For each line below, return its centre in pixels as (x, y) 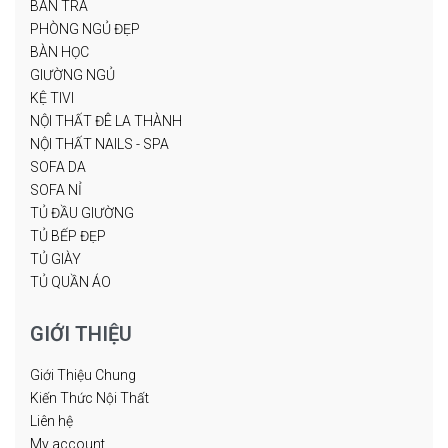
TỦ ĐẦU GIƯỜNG (82, 212)
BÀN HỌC (59, 51)
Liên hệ (51, 420)
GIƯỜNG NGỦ (72, 74)
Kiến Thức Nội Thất (89, 397)
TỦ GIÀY (55, 258)
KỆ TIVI (52, 97)
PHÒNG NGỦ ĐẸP (85, 28)
